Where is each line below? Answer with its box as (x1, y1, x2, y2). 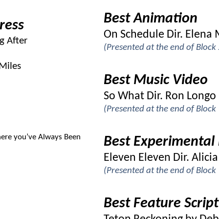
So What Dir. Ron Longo (104, 90, 216, 102)
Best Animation (104, 11, 197, 26)
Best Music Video (104, 73, 208, 88)
